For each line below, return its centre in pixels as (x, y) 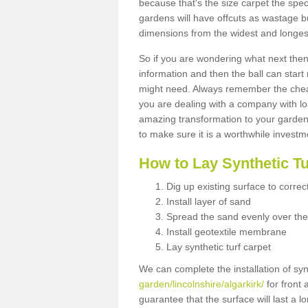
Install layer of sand (209, 201)
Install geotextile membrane (227, 231)
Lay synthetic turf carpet (219, 246)
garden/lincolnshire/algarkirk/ (201, 284)
